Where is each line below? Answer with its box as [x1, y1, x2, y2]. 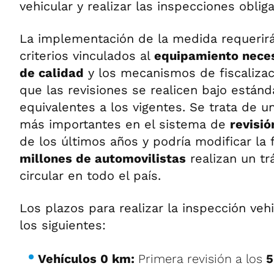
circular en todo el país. [20, 168, 161, 183]
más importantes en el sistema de [20, 116, 230, 131]
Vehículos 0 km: [38, 251, 135, 266]
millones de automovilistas [20, 150, 186, 166]
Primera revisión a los [135, 251, 266, 266]
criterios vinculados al [20, 48, 154, 63]
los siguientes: [20, 217, 106, 232]
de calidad [20, 65, 84, 80]
